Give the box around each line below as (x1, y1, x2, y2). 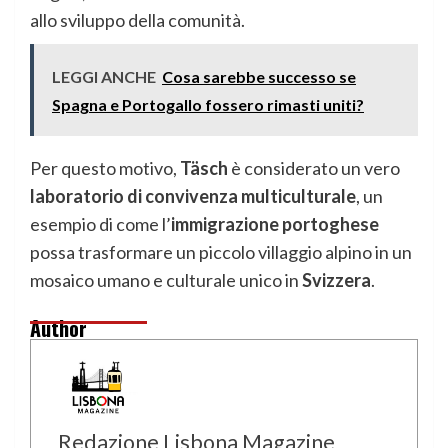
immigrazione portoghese (171, 213, 379, 235)
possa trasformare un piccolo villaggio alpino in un (30, 241, 412, 263)
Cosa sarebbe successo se (162, 67, 356, 86)
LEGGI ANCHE (52, 67, 156, 86)
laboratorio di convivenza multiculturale (30, 185, 356, 207)
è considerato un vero (228, 157, 400, 179)
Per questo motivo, (30, 157, 180, 179)
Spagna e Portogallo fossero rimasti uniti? (52, 95, 364, 114)
